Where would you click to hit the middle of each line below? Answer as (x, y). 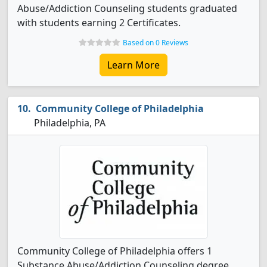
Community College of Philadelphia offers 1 (115, 251)
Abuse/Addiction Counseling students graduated (127, 8)
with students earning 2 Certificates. (99, 23)
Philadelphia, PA (69, 123)
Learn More (133, 65)
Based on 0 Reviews (156, 43)
